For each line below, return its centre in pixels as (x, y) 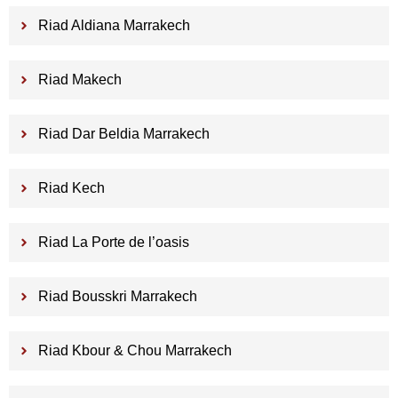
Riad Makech (80, 80)
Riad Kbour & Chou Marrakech (135, 351)
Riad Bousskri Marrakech (117, 297)
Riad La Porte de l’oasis (113, 243)
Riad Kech (71, 188)
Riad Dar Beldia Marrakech (123, 134)
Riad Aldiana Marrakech (114, 26)
